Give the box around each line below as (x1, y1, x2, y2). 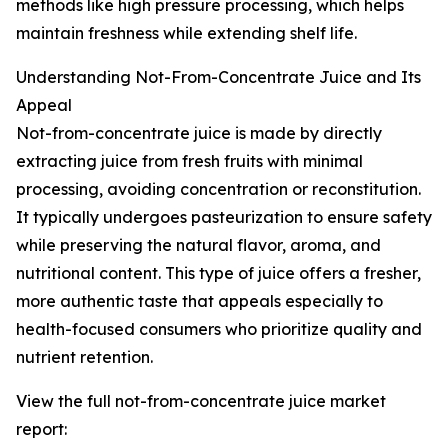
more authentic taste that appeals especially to (16, 291, 383, 312)
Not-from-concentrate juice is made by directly (16, 123, 382, 144)
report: (16, 419, 67, 440)
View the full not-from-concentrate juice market (16, 391, 386, 412)
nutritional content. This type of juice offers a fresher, (16, 263, 421, 284)
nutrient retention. (16, 347, 153, 368)
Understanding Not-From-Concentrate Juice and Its (16, 67, 421, 88)
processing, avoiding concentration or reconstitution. (16, 179, 421, 200)
